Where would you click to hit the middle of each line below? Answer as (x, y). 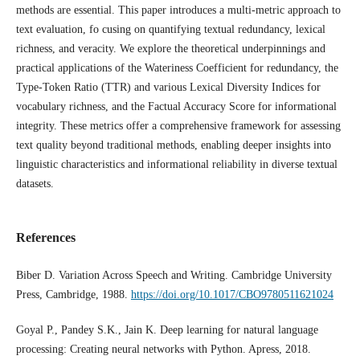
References (45, 238)
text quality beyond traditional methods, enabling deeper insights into (173, 145)
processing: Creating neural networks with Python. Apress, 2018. (163, 350)
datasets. (35, 184)
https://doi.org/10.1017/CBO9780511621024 (232, 295)
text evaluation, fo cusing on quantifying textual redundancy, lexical (170, 30)
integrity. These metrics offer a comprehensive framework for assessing (178, 126)
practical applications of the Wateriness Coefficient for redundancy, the (177, 68)
